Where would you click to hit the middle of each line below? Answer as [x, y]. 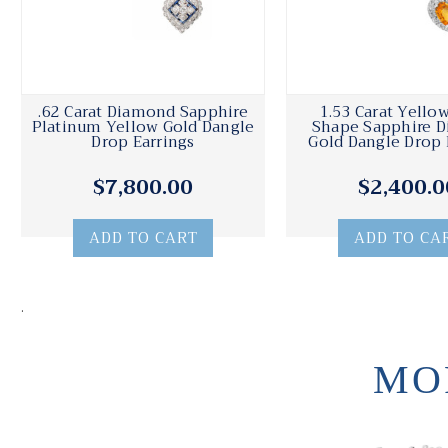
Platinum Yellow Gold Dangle [143, 127]
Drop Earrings [143, 142]
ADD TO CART [143, 238]
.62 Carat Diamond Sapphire [143, 112]
